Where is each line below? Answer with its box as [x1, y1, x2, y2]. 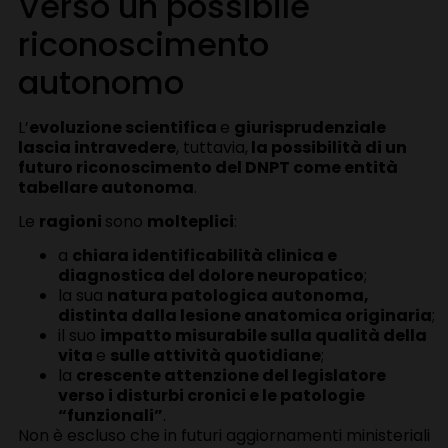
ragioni [38, 210, 105, 234]
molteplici [146, 210, 234, 234]
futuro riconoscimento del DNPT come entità [17, 155, 398, 179]
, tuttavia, [175, 135, 248, 159]
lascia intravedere [17, 135, 176, 159]
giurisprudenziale [233, 115, 386, 139]
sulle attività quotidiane [109, 344, 321, 368]
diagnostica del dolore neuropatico [57, 264, 364, 288]
